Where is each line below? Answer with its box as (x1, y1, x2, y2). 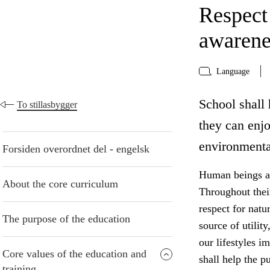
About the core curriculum (2, 178, 118, 190)
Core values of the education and (2, 248, 146, 260)
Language (216, 66, 250, 76)
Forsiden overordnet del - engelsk (2, 143, 149, 155)
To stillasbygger (17, 99, 77, 110)
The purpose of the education (2, 213, 130, 225)
